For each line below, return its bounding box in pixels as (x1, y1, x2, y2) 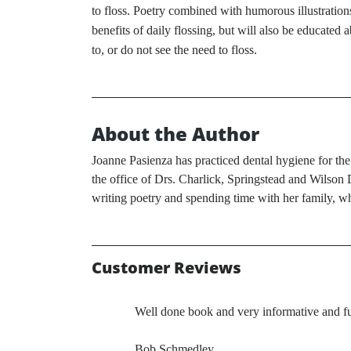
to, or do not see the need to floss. (92, 43, 257, 57)
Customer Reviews (92, 257, 241, 279)
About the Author (92, 121, 259, 147)
